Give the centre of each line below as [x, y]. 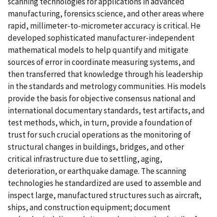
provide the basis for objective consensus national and [102, 98]
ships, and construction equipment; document [89, 207]
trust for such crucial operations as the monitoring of [99, 134]
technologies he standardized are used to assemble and [105, 183]
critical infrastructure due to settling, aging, [85, 159]
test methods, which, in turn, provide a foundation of [100, 122]
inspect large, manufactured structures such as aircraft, [105, 195]
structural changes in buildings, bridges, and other [96, 147]
